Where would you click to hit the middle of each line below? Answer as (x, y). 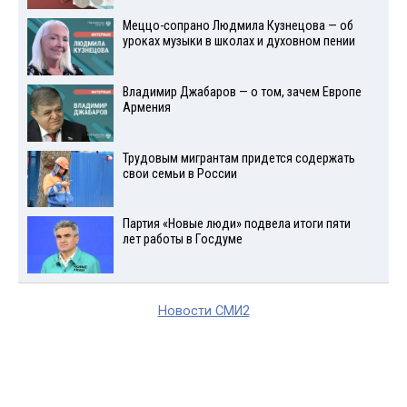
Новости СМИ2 (203, 312)
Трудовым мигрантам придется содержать (238, 158)
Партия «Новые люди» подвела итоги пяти (236, 224)
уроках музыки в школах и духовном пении (238, 42)
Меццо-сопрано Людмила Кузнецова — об (238, 26)
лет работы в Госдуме (182, 240)
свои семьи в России (179, 174)
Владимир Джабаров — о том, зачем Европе (242, 92)
